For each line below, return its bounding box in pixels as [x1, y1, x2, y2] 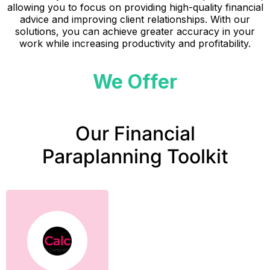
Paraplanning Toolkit [42, 144, 228, 168]
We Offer [93, 69, 177, 93]
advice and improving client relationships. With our [20, 13, 250, 26]
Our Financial [75, 121, 195, 145]
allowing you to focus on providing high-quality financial [7, 1, 263, 14]
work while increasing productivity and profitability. [19, 37, 251, 50]
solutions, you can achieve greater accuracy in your [15, 25, 255, 38]
